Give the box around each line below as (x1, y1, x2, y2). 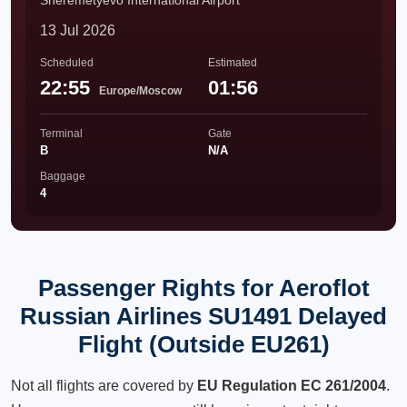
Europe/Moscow (99, 84, 182, 97)
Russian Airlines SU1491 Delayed (20, 303, 387, 330)
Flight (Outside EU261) (77, 331, 330, 358)
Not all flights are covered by (11, 378, 197, 393)
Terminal (40, 127, 83, 140)
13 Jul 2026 (40, 23, 115, 38)
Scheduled (40, 56, 94, 69)
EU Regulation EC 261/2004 (197, 378, 386, 393)
